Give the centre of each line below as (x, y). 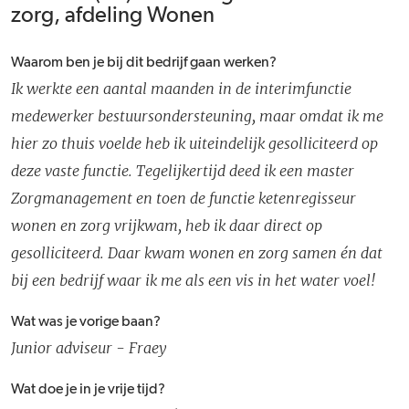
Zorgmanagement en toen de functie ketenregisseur (184, 198)
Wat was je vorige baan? (86, 322)
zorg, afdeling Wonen (113, 15)
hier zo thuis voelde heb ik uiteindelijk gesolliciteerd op (194, 143)
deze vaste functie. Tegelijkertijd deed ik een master (183, 170)
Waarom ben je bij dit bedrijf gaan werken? (144, 63)
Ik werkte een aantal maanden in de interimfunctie (181, 88)
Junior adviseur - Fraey (89, 347)
